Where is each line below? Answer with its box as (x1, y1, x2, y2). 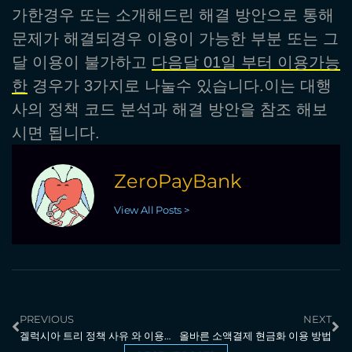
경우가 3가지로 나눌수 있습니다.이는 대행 (27, 76, 332, 94)
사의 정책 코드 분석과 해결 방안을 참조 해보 (12, 100, 328, 118)
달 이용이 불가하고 (12, 53, 152, 71)
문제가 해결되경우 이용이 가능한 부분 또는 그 (12, 29, 339, 47)
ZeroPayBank (114, 170, 241, 193)
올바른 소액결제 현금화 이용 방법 (179, 328, 332, 342)
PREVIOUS (20, 312, 74, 325)
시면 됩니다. (12, 123, 100, 141)
